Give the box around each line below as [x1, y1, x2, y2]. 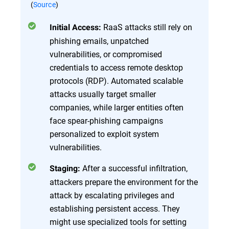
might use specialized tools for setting [50, 216, 187, 227]
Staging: [50, 164, 80, 174]
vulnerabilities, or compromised [50, 49, 162, 60]
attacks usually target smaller [50, 88, 156, 100]
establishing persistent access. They [50, 203, 180, 214]
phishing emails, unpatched [50, 35, 149, 47]
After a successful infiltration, [80, 163, 188, 174]
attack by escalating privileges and [50, 190, 174, 201]
